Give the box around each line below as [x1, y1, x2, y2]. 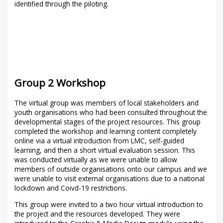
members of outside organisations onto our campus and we [14, 164, 208, 174]
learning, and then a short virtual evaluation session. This [14, 145, 196, 155]
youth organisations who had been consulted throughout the [14, 108, 208, 117]
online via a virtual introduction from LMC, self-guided [14, 136, 185, 146]
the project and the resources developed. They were [14, 209, 181, 219]
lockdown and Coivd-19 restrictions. [14, 183, 127, 193]
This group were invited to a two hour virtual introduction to [14, 199, 204, 209]
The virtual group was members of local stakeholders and [14, 98, 199, 108]
